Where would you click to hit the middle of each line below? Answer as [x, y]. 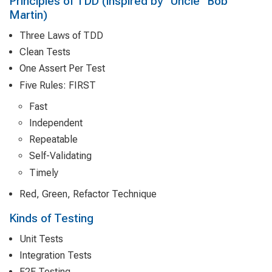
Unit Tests [41, 239]
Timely [44, 172]
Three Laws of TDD [61, 36]
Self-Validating [60, 156]
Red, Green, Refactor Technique [88, 194]
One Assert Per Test [62, 69]
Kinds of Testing [52, 218]
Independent [56, 123]
